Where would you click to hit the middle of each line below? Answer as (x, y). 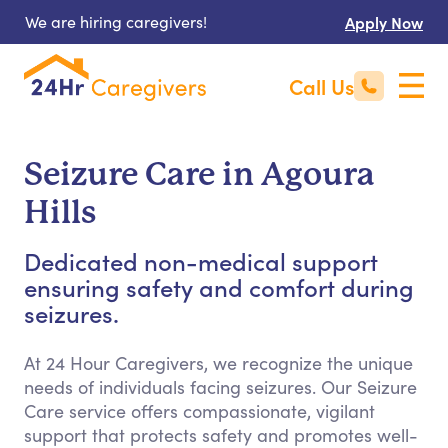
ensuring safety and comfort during (219, 286)
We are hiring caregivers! (116, 21)
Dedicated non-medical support (201, 260)
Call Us (321, 86)
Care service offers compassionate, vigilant (199, 411)
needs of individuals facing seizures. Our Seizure (220, 387)
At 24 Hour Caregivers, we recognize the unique (218, 363)
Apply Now (384, 22)
